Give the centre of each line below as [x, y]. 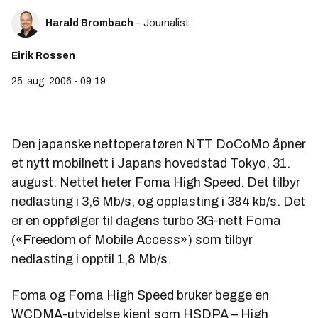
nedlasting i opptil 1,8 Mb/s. [91, 259]
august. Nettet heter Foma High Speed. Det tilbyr [156, 182]
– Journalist [163, 23]
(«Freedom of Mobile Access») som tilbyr [132, 240]
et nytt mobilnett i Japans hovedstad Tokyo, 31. [151, 163]
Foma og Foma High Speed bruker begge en [140, 295]
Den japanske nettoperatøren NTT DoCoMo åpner [159, 144]
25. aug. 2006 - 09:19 [59, 81]
